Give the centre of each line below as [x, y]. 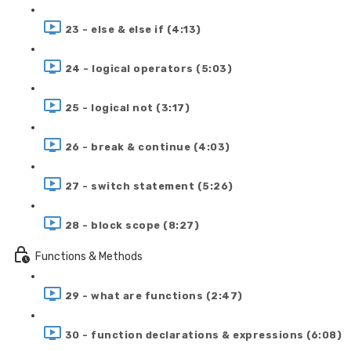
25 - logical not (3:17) [127, 107]
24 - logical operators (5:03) [148, 68]
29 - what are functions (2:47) [154, 295]
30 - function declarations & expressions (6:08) [203, 335]
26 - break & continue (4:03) [147, 147]
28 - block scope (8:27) [132, 225]
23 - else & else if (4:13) [133, 29]
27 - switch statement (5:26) [149, 186]
